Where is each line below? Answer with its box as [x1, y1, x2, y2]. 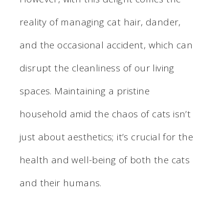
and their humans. [20, 176, 102, 189]
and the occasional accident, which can [20, 38, 193, 51]
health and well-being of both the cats [20, 153, 190, 166]
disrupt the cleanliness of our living [20, 61, 175, 74]
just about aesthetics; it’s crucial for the [20, 130, 194, 143]
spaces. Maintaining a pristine [20, 84, 150, 97]
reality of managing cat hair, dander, [20, 15, 181, 28]
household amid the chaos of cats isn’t [20, 107, 191, 120]
